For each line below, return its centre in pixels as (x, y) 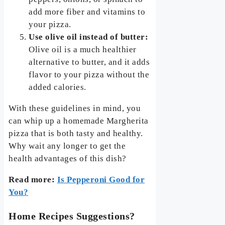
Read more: (33, 179)
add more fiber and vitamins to (87, 12)
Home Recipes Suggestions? (72, 216)
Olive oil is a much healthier (83, 49)
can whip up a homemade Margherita (79, 121)
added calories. (58, 87)
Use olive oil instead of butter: (89, 37)
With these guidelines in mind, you (75, 108)
